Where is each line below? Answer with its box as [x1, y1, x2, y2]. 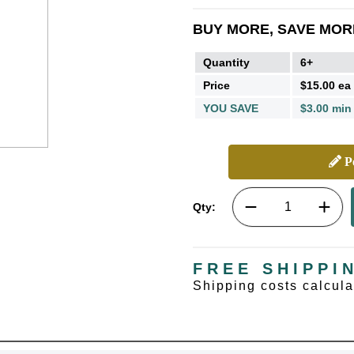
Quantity [203, 55, 250, 69]
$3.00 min [300, 101, 352, 115]
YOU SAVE [203, 101, 258, 115]
